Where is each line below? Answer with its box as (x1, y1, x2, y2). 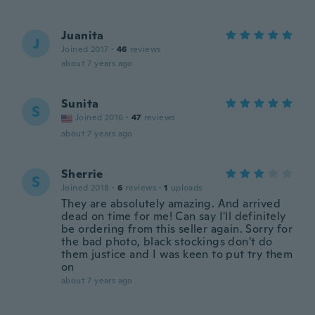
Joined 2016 (75, 112, 124, 123)
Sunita (61, 96, 99, 111)
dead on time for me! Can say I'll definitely (61, 209, 286, 224)
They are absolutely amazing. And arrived (61, 196, 281, 211)
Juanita (61, 28, 104, 43)
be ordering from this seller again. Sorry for (61, 221, 292, 236)
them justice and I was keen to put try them (61, 247, 293, 262)
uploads (170, 182, 202, 193)
